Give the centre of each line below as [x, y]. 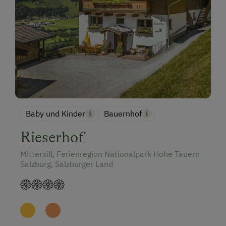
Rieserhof [52, 137]
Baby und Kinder [55, 113]
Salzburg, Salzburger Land [67, 164]
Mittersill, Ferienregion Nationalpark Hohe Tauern [110, 154]
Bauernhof [123, 113]
